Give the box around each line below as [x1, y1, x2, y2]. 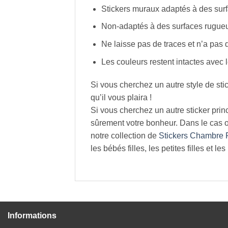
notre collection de [91, 131, 159, 140]
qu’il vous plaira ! [91, 93, 152, 102]
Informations [8, 211, 56, 220]
